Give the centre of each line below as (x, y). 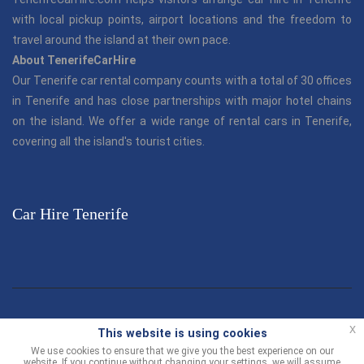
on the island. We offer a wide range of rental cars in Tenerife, (182, 121)
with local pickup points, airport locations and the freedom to (182, 19)
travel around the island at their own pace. (121, 39)
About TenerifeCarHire (74, 60)
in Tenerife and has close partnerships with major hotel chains (182, 100)
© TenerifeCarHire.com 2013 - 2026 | (113, 325)
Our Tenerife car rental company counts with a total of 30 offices (182, 80)
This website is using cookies (182, 334)
